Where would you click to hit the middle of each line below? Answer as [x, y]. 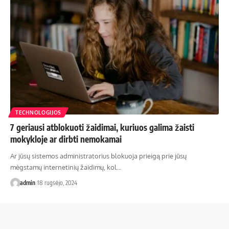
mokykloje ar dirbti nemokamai [66, 139]
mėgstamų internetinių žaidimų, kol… [66, 167]
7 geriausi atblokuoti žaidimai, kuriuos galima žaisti [102, 127]
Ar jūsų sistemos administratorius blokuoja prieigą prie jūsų [98, 156]
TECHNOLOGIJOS [39, 112]
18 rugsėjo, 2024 [57, 182]
